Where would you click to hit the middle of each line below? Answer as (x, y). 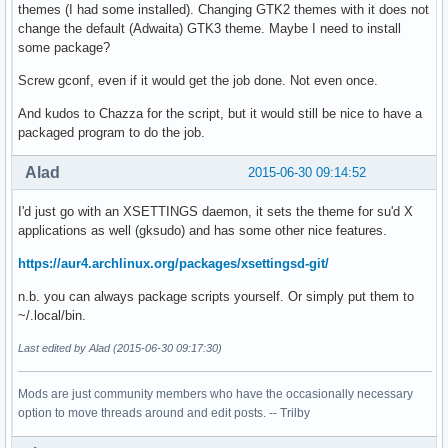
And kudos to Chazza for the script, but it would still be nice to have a (220, 113)
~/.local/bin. (52, 315)
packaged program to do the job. (111, 132)
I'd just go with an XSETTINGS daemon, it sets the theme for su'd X (215, 211)
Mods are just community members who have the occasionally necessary (215, 393)
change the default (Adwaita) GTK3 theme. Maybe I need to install (209, 28)
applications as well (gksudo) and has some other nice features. (202, 230)
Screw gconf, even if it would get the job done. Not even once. (198, 80)
